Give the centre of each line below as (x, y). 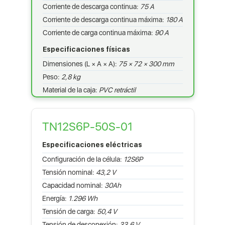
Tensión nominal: (69, 172)
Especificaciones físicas (86, 49)
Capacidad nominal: (73, 185)
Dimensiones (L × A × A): (80, 64)
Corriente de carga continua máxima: (98, 32)
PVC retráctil (117, 90)
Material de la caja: (71, 90)
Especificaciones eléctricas (92, 144)
